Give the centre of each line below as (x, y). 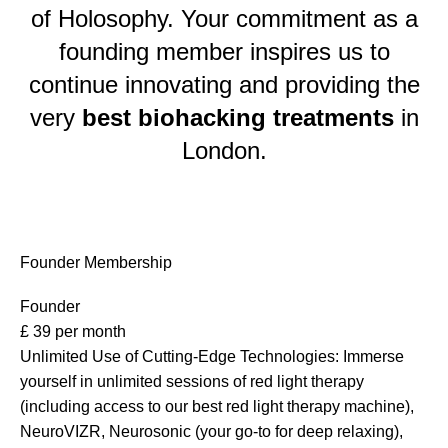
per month (90, 331)
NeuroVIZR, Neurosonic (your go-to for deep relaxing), (211, 431)
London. (224, 150)
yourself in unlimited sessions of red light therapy (192, 381)
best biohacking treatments (237, 117)
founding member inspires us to (224, 51)
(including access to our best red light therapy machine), (217, 406)
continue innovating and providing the (224, 84)
